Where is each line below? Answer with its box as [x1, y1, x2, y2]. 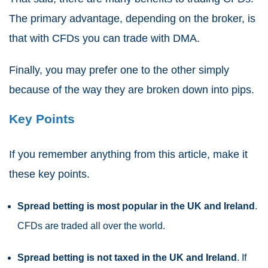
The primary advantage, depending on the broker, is [9, 13, 255, 25]
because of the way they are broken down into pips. [9, 84, 254, 96]
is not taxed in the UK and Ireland [84, 252, 237, 263]
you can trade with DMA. [80, 32, 203, 45]
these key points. [9, 168, 90, 181]
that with [9, 32, 52, 45]
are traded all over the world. [42, 221, 165, 232]
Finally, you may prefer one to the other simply [9, 64, 229, 77]
